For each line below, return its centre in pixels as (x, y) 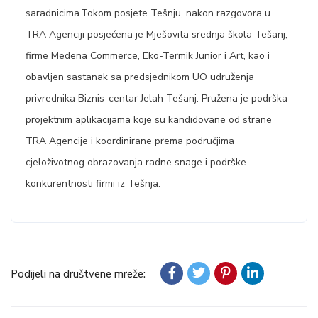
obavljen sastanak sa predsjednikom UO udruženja (140, 77)
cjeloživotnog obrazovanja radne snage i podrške (136, 162)
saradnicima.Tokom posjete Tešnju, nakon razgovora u (148, 13)
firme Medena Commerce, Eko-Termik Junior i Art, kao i (148, 56)
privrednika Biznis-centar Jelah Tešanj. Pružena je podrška (157, 98)
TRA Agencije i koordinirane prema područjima (130, 141)
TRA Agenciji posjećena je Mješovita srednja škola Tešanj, (157, 34)
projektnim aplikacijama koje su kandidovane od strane (149, 120)
